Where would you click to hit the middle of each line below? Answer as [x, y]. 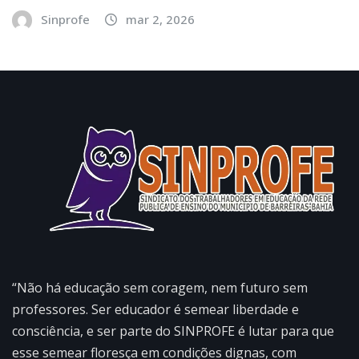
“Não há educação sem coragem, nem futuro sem [160, 287]
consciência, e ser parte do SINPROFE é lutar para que [173, 331]
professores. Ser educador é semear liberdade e [155, 309]
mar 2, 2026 [160, 20]
